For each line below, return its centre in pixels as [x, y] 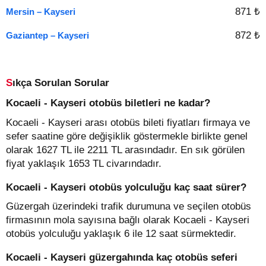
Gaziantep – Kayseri [47, 35]
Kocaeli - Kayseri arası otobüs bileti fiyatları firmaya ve [128, 122]
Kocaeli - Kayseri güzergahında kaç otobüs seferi [122, 257]
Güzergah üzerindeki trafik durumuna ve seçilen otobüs [129, 206]
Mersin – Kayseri [41, 12]
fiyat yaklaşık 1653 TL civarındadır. [84, 163]
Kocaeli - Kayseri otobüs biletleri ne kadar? [108, 103]
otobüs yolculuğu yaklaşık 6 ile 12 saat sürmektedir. [121, 234]
